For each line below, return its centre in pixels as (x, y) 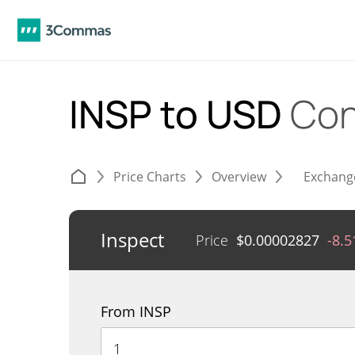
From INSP (136, 311)
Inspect (132, 240)
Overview (239, 177)
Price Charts (150, 177)
